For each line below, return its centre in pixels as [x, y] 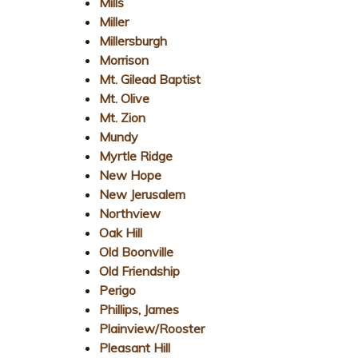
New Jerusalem [142, 194]
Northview [130, 213]
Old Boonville [136, 251]
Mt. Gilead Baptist [150, 79]
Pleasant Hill [135, 347]
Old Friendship [139, 270]
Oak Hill [121, 232]
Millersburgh [133, 40]
